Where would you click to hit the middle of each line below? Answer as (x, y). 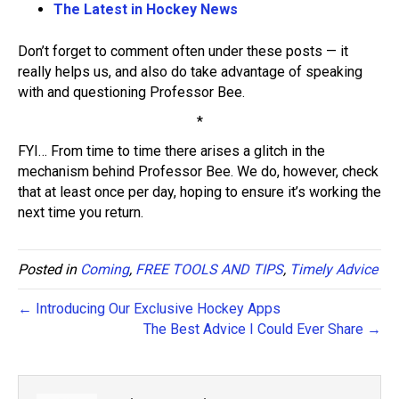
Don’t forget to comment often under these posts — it (183, 51)
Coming (105, 269)
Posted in (49, 269)
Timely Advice (334, 269)
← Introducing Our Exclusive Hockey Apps (149, 309)
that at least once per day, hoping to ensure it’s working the (199, 192)
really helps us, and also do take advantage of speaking (190, 72)
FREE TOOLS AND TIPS (209, 269)
